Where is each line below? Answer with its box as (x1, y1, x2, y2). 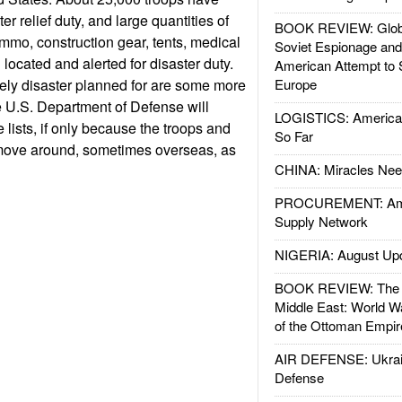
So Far (274, 127, 313, 145)
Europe (274, 74, 317, 93)
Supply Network (274, 212, 368, 231)
